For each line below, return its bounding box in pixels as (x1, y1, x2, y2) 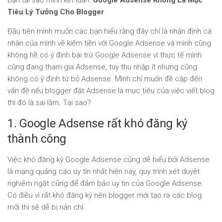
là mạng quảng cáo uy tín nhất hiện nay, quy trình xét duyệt (7, 167, 200, 176)
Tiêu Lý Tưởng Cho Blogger (7, 7, 104, 16)
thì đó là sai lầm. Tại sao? (7, 98, 91, 107)
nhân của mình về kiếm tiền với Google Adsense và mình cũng (7, 39, 211, 48)
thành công (7, 132, 66, 146)
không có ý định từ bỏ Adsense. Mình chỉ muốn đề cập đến (7, 74, 202, 83)
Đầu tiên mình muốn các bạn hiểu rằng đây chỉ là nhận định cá (7, 27, 212, 36)
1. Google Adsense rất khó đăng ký (7, 116, 188, 130)
